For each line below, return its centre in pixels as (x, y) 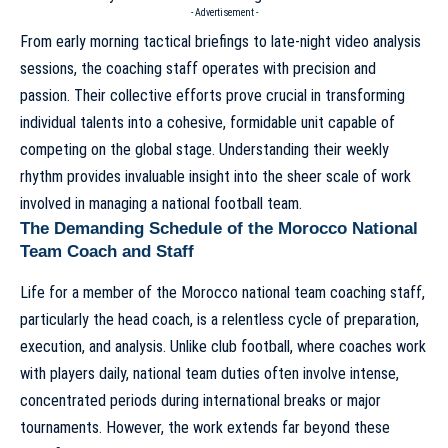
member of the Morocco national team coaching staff (252, 292)
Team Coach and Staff (107, 252)
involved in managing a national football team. (161, 204)
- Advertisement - (224, 13)
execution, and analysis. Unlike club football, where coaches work (223, 346)
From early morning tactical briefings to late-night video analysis (220, 42)
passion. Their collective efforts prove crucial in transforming (212, 96)
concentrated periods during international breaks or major (200, 400)
